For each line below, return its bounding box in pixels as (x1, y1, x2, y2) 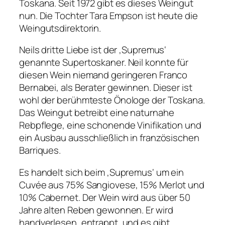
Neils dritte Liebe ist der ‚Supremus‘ (19, 43, 167, 57)
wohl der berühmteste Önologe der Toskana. (19, 93, 205, 107)
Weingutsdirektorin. (19, 21, 103, 35)
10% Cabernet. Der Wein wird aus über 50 (19, 190, 191, 204)
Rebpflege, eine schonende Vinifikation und (19, 119, 201, 132)
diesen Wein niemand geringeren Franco (19, 68, 188, 82)
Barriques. (19, 144, 63, 157)
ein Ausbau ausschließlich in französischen (19, 131, 199, 145)
